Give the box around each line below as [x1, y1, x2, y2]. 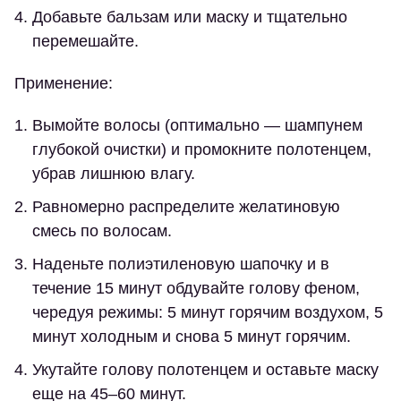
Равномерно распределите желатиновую [32, 198, 340, 217]
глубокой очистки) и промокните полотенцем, [32, 141, 371, 159]
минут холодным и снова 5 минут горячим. [32, 328, 351, 346]
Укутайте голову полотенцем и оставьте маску [32, 361, 379, 380]
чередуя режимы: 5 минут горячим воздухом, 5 [32, 303, 383, 322]
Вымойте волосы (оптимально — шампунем [32, 116, 363, 135]
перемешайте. [32, 32, 139, 51]
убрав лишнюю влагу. [32, 165, 195, 183]
